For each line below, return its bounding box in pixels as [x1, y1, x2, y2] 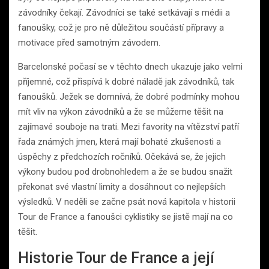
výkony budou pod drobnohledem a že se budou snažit [18, 166, 232, 178]
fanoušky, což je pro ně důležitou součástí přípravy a [18, 22, 224, 34]
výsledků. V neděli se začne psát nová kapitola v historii [18, 196, 235, 208]
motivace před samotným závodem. [18, 37, 160, 49]
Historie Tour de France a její [18, 249, 214, 267]
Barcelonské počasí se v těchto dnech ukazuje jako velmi [18, 61, 243, 73]
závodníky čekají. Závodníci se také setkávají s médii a [18, 7, 230, 19]
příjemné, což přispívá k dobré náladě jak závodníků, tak [18, 76, 234, 88]
